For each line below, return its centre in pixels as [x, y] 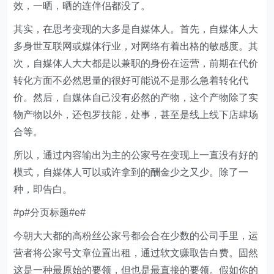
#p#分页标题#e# [50, 213]
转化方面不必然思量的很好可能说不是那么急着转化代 [131, 80]
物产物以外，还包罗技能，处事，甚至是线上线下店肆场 [136, 115]
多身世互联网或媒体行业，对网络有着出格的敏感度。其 [136, 46]
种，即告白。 [43, 189]
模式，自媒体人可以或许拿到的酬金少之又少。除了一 [131, 172]
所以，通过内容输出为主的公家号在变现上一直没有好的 [136, 155]
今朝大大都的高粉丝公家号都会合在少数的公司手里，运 [136, 236]
